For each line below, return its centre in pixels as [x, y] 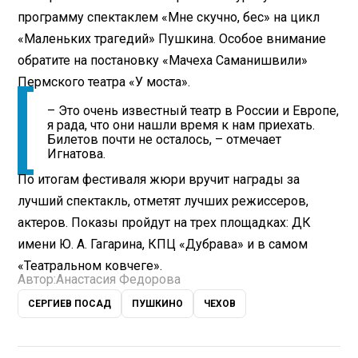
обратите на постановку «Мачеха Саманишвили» [163, 60]
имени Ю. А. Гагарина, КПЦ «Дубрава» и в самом [163, 244]
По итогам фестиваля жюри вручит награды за [159, 179]
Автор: [37, 279]
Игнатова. [77, 153]
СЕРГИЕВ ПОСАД [70, 303]
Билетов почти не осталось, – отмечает [165, 139]
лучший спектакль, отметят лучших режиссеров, [163, 201]
